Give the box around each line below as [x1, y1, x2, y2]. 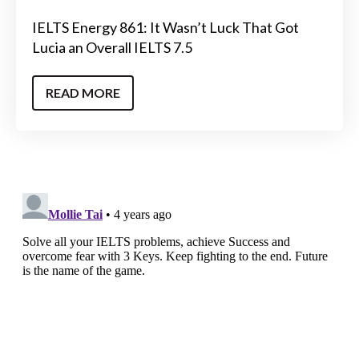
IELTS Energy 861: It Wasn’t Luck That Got [32, 18, 299, 37]
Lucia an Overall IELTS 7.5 [32, 38, 192, 57]
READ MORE [46, 84, 120, 100]
